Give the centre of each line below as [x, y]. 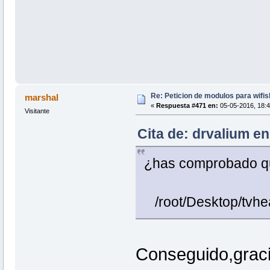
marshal [42, 97]
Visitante [37, 111]
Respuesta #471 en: [187, 105]
